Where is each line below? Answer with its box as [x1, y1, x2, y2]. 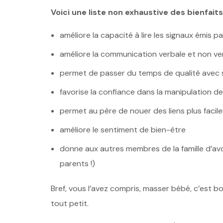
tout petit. [51, 198, 89, 209]
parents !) [59, 158, 95, 169]
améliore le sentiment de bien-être [59, 124, 186, 135]
